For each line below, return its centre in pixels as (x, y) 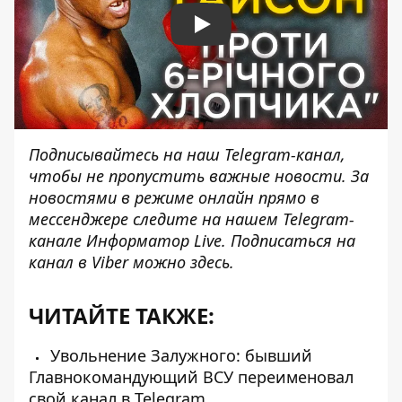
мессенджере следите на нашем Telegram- (192, 218)
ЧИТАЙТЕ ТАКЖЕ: (122, 315)
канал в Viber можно (107, 262)
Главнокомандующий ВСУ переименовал (191, 376)
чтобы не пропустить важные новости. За (199, 175)
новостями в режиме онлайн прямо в (174, 197)
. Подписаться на (288, 240)
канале (55, 240)
